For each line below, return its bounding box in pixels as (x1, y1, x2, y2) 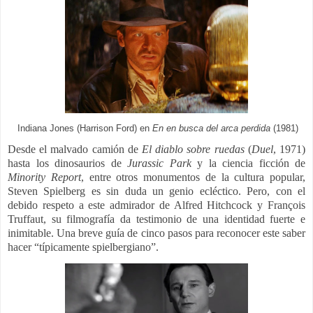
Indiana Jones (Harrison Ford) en (15, 124, 152, 134)
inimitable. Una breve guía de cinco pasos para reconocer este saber (8, 227, 305, 240)
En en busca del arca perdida (152, 124, 270, 134)
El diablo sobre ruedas (142, 143, 245, 156)
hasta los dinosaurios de (8, 157, 127, 170)
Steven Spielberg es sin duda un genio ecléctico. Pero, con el (8, 185, 305, 198)
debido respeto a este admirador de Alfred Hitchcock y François (8, 199, 305, 212)
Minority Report (8, 171, 81, 184)
